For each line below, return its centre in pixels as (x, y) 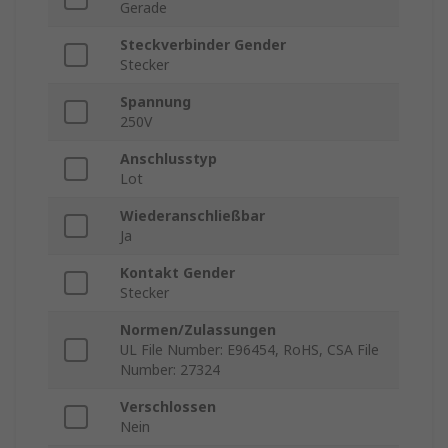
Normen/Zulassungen (198, 330)
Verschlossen (168, 407)
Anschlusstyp (168, 159)
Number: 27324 (170, 370)
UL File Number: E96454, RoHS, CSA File (249, 350)
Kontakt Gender (177, 273)
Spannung (155, 102)
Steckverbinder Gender (203, 45)
